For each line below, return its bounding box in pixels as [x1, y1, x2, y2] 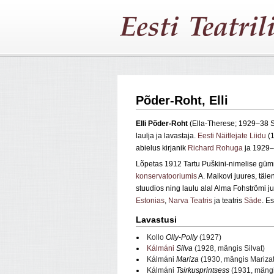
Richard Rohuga [188, 144, 243, 153]
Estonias [136, 196, 165, 206]
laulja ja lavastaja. [136, 131, 198, 141]
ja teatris [212, 196, 244, 206]
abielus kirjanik [136, 144, 188, 153]
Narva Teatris [168, 196, 212, 206]
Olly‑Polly [166, 233, 198, 242]
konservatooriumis [136, 172, 197, 181]
